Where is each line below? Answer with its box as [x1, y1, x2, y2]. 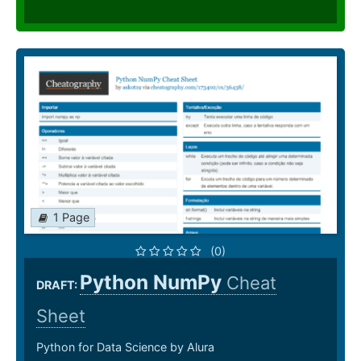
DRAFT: [36, 278, 80, 293]
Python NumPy [80, 270, 226, 295]
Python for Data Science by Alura [36, 340, 214, 355]
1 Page [53, 210, 89, 225]
